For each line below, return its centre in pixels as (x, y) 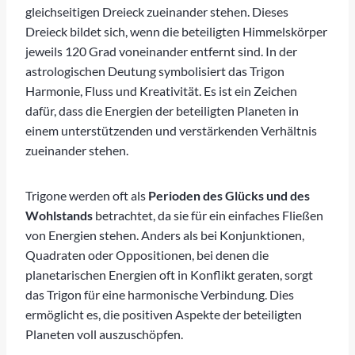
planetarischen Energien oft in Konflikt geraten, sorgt (169, 274)
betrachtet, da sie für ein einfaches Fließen (208, 215)
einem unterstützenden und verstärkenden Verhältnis (171, 130)
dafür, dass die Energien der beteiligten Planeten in (162, 110)
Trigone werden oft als (87, 195)
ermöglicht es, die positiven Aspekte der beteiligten (164, 314)
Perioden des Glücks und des (229, 195)
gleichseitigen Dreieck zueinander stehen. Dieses (157, 11)
